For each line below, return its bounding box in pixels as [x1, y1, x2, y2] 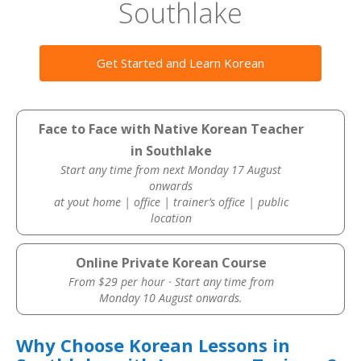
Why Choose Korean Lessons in [16, 333, 290, 357]
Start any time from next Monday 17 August [60, 162, 282, 177]
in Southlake [130, 142, 212, 160]
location [150, 210, 192, 226]
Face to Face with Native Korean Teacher [38, 120, 304, 138]
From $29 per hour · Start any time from [68, 274, 274, 289]
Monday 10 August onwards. [99, 290, 243, 305]
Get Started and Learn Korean [97, 55, 264, 71]
